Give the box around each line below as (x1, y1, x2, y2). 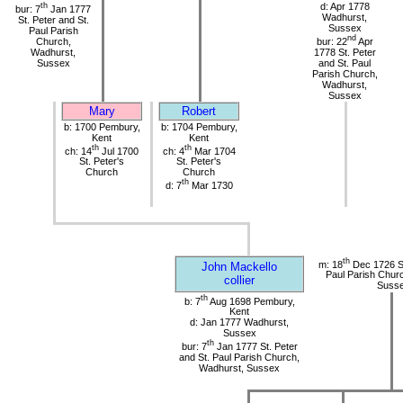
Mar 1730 (188, 180, 233, 192)
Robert (182, 103, 216, 118)
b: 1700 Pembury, (63, 121, 140, 132)
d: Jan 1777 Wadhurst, (190, 317, 289, 328)
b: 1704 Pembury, (160, 121, 237, 132)
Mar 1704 (191, 145, 236, 157)
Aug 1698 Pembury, (207, 295, 295, 307)
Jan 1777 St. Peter (213, 341, 298, 353)
